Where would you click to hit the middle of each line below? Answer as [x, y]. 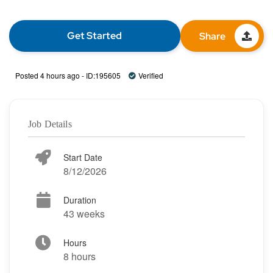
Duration [80, 200]
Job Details [50, 124]
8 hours [80, 256]
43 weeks [84, 213]
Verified [151, 75]
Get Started [95, 35]
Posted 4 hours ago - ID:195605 [69, 75]
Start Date [83, 157]
